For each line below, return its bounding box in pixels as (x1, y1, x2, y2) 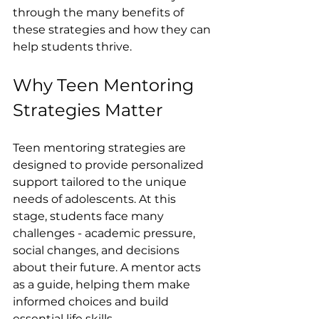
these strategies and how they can (13, 23, 214, 36)
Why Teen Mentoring (13, 75, 198, 95)
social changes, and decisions (13, 244, 182, 257)
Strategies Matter (13, 100, 163, 120)
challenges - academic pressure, (13, 226, 198, 240)
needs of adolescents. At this (13, 192, 179, 206)
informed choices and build (13, 295, 172, 308)
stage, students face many (13, 209, 167, 223)
